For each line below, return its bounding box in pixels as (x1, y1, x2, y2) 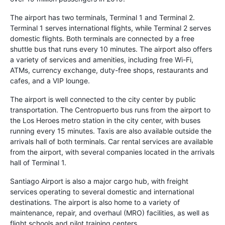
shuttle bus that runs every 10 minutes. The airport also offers (10, 44, 212, 53)
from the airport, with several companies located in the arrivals (10, 147, 214, 156)
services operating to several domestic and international (10, 187, 194, 196)
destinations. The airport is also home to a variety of (10, 197, 180, 206)
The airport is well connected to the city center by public (10, 94, 196, 103)
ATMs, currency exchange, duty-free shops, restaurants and (10, 65, 208, 74)
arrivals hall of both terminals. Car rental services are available (10, 137, 213, 146)
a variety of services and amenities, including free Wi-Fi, (10, 55, 193, 64)
